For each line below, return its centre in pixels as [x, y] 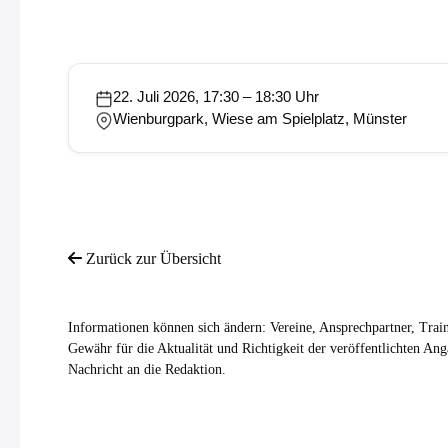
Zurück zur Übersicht [153, 259]
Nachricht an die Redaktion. [147, 370]
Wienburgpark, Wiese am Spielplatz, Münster [260, 119]
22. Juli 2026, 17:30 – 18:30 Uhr [216, 96]
